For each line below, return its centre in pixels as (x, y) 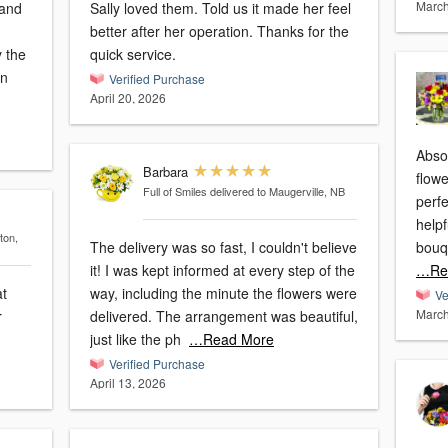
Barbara (165, 172)
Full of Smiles (174, 191)
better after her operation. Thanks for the (219, 31)
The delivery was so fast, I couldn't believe (223, 247)
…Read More (231, 339)
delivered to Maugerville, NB (277, 191)
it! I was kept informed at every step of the (97, 270)
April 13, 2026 (128, 383)
